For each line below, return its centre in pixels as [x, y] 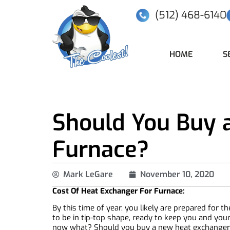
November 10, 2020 [177, 174]
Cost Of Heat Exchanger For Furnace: [119, 191]
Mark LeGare [88, 174]
